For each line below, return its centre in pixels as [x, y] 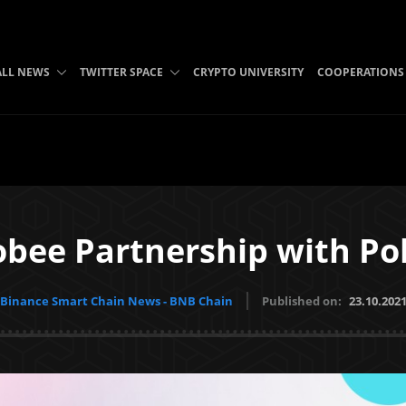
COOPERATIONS [360, 72]
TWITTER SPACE [121, 72]
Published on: [303, 301]
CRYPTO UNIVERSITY [248, 72]
